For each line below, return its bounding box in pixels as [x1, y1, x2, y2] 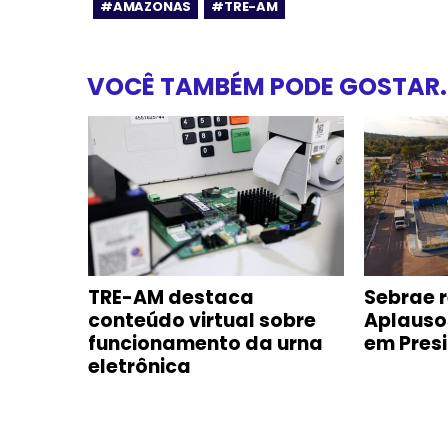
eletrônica [87, 352, 191, 380]
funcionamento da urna [87, 329, 323, 357]
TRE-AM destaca [87, 283, 254, 311]
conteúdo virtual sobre [87, 306, 316, 334]
